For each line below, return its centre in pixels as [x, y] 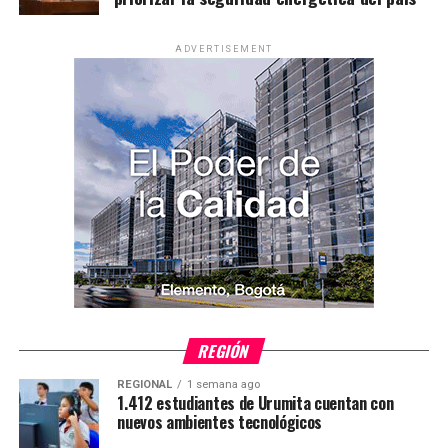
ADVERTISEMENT [224, 48]
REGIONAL [145, 384]
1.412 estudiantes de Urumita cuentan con [255, 402]
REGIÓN [224, 350]
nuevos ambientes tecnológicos [220, 421]
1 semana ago [224, 384]
